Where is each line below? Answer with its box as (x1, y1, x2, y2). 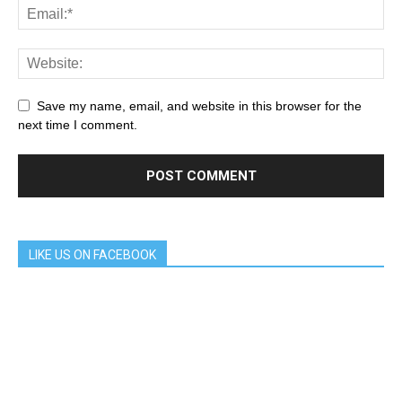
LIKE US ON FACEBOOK (29, 247, 156, 262)
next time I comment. (18, 117, 137, 132)
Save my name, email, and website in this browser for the (37, 98, 362, 113)
